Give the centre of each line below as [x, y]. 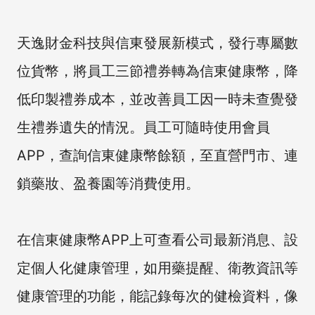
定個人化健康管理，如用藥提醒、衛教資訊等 [157, 268]
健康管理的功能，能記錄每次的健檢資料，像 [157, 296]
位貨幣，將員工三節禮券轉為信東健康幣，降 [157, 71]
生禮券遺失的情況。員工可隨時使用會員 [143, 127]
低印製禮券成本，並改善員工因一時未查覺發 [157, 99]
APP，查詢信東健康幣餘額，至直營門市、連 [157, 155]
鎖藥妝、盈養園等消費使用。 [108, 183]
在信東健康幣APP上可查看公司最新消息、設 [157, 239]
